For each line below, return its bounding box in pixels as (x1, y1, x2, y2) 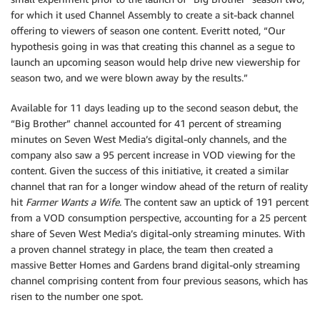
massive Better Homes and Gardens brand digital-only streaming (11, 259, 300, 271)
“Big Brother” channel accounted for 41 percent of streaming (11, 117, 281, 130)
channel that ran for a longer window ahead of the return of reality (11, 180, 308, 193)
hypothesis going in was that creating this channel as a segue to (11, 40, 295, 53)
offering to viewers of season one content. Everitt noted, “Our (11, 24, 285, 37)
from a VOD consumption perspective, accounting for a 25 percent (11, 211, 306, 224)
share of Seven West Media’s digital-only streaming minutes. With (11, 227, 305, 240)
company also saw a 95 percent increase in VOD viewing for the (11, 149, 295, 161)
